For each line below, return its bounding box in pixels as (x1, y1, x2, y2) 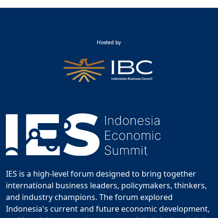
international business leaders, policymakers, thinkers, (6, 180, 207, 191)
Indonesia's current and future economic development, (6, 203, 210, 215)
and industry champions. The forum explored (6, 192, 173, 203)
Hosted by (97, 39, 121, 46)
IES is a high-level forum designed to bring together (6, 168, 196, 180)
